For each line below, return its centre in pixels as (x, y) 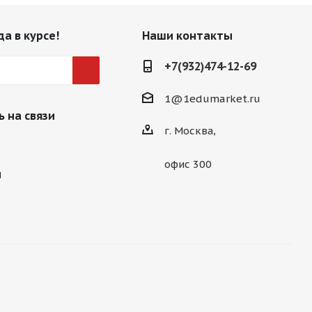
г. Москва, (190, 131)
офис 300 (188, 164)
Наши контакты (187, 36)
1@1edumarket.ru (212, 99)
